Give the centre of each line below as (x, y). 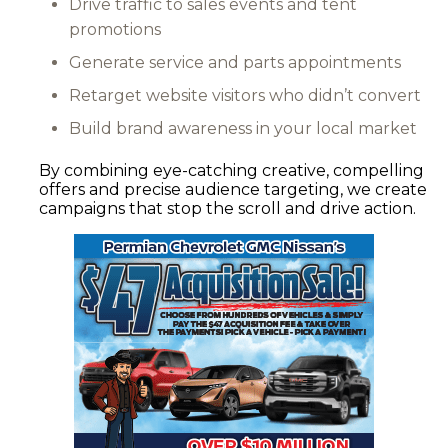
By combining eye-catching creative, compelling (231, 170)
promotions (115, 29)
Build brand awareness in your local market (243, 128)
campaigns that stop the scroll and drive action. (227, 208)
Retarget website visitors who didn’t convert (245, 95)
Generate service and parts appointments (235, 62)
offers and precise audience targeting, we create (233, 189)
